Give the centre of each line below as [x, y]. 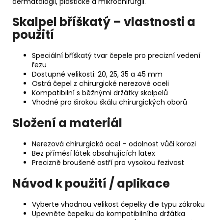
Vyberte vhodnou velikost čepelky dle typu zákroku [118, 204]
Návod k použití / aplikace [91, 184]
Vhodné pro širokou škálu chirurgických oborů [110, 102]
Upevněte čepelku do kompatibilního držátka [109, 213]
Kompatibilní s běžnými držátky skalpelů [100, 93]
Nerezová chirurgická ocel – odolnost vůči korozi [114, 144]
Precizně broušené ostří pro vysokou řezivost [108, 163]
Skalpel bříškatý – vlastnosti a [104, 22]
